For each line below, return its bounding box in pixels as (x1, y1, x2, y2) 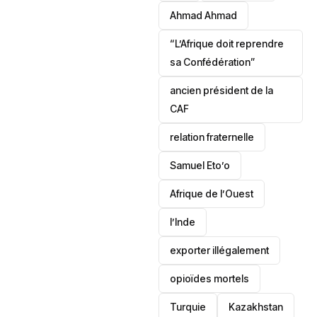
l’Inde (170, 216, 196, 228)
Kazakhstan (229, 301, 284, 313)
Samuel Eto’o (170, 159, 231, 171)
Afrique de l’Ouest (170, 188, 254, 200)
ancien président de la (170, 84, 274, 96)
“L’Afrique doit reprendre (170, 38, 284, 50)
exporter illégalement (170, 244, 270, 256)
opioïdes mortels (170, 272, 250, 284)
